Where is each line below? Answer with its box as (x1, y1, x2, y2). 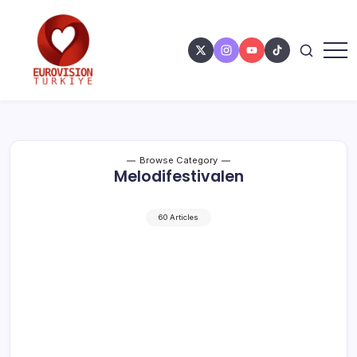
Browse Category (139, 154, 218, 166)
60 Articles (159, 212, 198, 222)
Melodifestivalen (113, 165, 244, 187)
